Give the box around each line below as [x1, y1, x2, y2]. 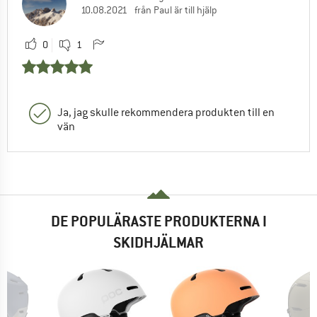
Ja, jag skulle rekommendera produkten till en [57, 105, 275, 120]
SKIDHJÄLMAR [113, 233, 204, 253]
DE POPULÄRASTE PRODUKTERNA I [50, 212, 267, 231]
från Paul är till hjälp [134, 4, 217, 17]
